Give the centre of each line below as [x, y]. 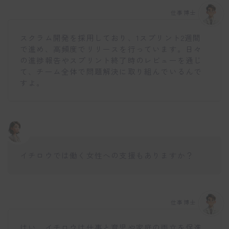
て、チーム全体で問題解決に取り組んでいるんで [111, 72]
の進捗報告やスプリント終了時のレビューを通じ [111, 60]
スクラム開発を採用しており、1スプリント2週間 [111, 38]
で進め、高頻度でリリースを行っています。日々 [111, 49]
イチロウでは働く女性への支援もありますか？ [107, 155]
